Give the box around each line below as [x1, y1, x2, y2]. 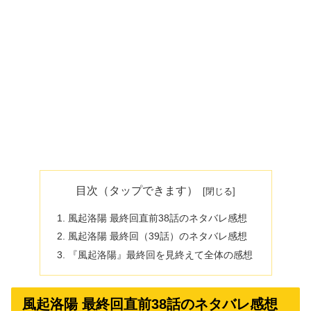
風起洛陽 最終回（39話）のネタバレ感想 [67, 230, 247, 242]
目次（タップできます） [76, 185, 199, 196]
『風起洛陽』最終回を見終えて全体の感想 [67, 249, 253, 261]
